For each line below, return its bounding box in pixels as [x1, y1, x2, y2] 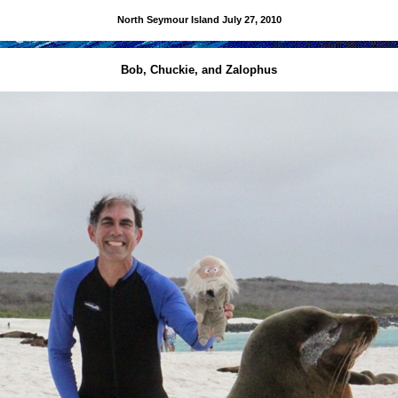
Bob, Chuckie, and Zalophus [121, 63, 277, 77]
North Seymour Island [116, 13, 222, 25]
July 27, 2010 [221, 13, 282, 25]
